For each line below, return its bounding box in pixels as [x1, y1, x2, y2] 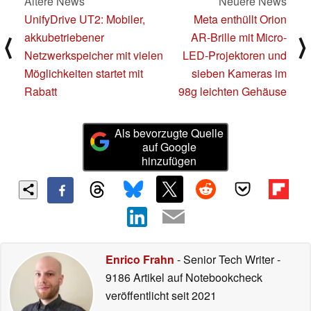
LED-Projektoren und [183, 47, 287, 64]
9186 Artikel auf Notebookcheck [106, 269, 262, 285]
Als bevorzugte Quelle [115, 125, 224, 142]
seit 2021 [169, 287, 217, 303]
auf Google [142, 139, 196, 155]
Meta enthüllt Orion [194, 11, 287, 28]
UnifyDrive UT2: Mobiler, [24, 11, 145, 28]
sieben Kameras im [192, 65, 287, 82]
